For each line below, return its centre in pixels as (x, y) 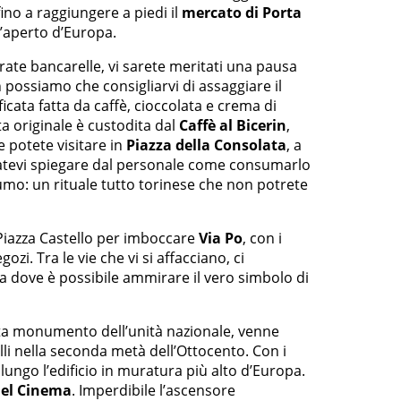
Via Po (219, 239)
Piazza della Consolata (206, 145)
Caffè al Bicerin (231, 126)
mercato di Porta (242, 13)
